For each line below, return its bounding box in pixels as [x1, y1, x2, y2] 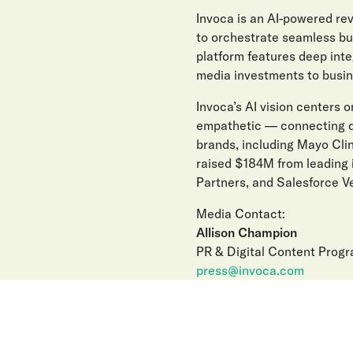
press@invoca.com [196, 262, 304, 278]
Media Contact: [196, 206, 285, 221]
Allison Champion [196, 225, 297, 240]
